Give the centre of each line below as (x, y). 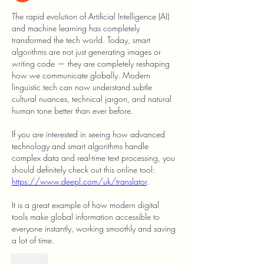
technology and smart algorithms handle (80, 146)
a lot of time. (33, 240)
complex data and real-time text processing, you (93, 158)
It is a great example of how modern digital (85, 205)
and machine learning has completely (76, 28)
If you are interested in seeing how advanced (88, 134)
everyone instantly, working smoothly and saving (94, 228)
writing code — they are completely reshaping (91, 63)
